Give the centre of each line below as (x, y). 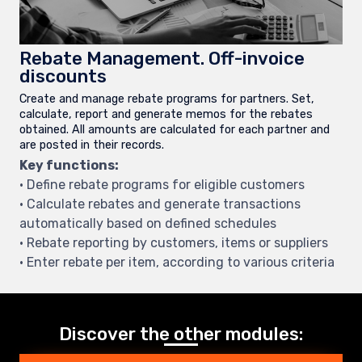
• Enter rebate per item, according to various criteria (177, 263)
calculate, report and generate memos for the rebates (166, 114)
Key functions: (69, 166)
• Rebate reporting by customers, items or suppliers (174, 243)
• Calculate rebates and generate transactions (160, 204)
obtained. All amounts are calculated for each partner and (175, 129)
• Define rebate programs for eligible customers (162, 185)
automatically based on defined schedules (148, 224)
